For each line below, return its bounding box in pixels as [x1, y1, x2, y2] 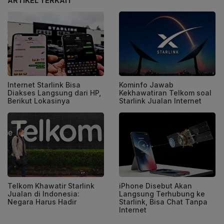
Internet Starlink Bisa [7, 80, 80, 89]
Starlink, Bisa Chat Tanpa [119, 197, 207, 206]
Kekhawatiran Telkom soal [119, 88, 211, 97]
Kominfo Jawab [119, 80, 173, 89]
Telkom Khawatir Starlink [7, 181, 94, 190]
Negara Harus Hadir [7, 197, 76, 206]
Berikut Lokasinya [7, 96, 70, 105]
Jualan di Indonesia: [7, 189, 79, 198]
